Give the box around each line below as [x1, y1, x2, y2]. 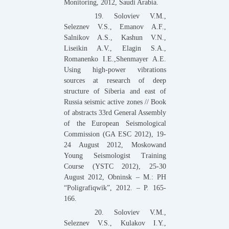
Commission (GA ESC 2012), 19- [64, 130, 166, 138]
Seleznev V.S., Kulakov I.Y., [64, 219, 166, 227]
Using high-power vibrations [64, 65, 166, 74]
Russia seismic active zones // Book [64, 98, 166, 106]
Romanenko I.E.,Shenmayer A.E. [64, 55, 166, 63]
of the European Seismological [64, 119, 166, 127]
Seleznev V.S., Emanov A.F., [64, 22, 166, 31]
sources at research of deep [64, 76, 166, 84]
